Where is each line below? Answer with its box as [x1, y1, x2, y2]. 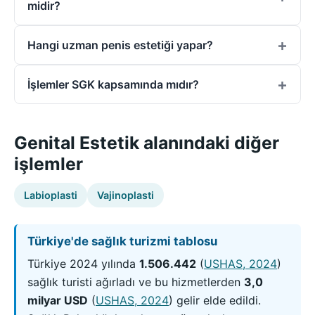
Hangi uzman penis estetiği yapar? [27, 38, 213, 53]
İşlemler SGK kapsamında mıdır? [27, 77, 199, 92]
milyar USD [27, 292, 88, 307]
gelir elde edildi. [173, 292, 261, 307]
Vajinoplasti [97, 189, 154, 202]
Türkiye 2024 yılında [27, 256, 139, 271]
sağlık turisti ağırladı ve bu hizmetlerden [27, 274, 244, 289]
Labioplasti [24, 189, 77, 202]
